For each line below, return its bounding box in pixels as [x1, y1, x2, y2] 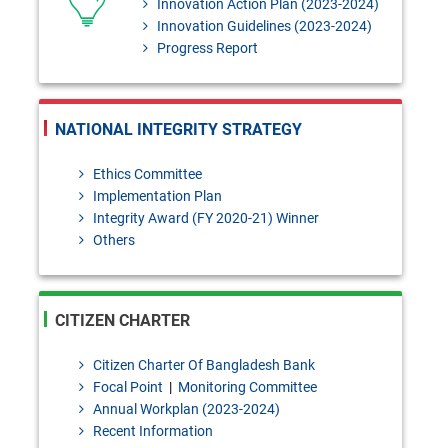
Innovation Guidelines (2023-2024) [154, 17, 373, 34]
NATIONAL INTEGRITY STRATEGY [55, 119, 302, 139]
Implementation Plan [90, 187, 223, 204]
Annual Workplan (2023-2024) [90, 401, 281, 418]
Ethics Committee [90, 165, 203, 182]
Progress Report [154, 39, 259, 56]
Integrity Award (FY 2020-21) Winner [90, 209, 320, 226]
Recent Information [90, 423, 214, 440]
